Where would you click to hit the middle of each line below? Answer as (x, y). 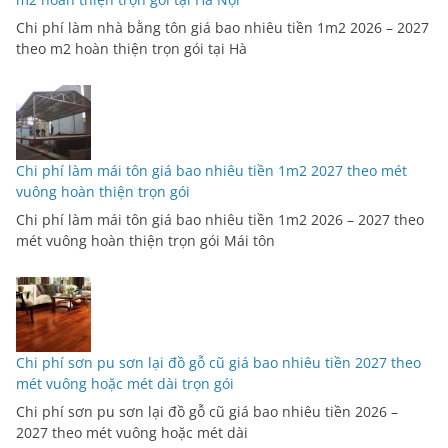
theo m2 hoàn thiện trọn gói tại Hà (131, 48)
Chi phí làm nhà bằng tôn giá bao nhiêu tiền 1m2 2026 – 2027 (222, 27)
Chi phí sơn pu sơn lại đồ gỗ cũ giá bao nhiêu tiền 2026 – (207, 411)
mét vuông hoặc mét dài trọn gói (125, 383)
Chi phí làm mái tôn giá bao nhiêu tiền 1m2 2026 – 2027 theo (220, 219)
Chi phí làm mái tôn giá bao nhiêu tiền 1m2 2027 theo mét (211, 170)
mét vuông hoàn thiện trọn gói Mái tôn (145, 240)
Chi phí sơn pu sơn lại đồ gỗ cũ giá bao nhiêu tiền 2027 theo (218, 362)
